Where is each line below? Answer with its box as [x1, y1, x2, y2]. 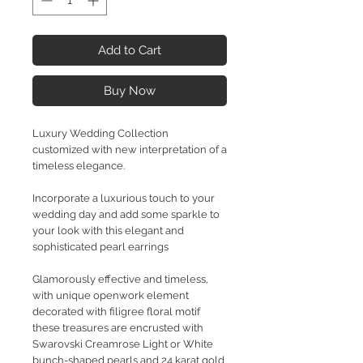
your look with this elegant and [32, 224, 184, 237]
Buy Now [104, 83, 156, 99]
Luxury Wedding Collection [32, 127, 169, 140]
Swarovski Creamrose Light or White [32, 338, 213, 351]
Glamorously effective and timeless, [32, 273, 208, 286]
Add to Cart [98, 43, 161, 58]
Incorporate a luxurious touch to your [32, 192, 215, 205]
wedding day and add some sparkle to [32, 208, 220, 221]
